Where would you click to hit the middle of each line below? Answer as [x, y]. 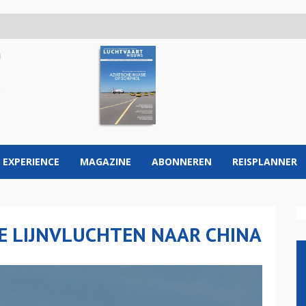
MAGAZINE [106, 162]
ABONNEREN [182, 162]
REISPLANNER [265, 162]
